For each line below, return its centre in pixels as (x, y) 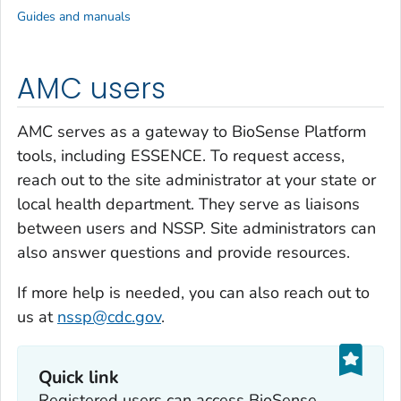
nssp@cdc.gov (109, 316)
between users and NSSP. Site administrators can (196, 228)
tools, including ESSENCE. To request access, (181, 155)
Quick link (79, 378)
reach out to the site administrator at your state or (196, 179)
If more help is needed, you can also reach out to (193, 292)
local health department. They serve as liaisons (188, 204)
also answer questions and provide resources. (183, 252)
